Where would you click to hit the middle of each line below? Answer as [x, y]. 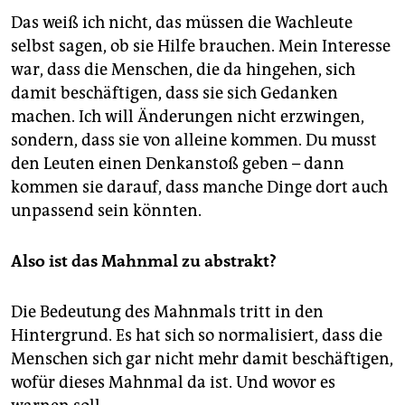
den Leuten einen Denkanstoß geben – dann [178, 164]
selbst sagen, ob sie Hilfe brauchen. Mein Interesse [201, 47]
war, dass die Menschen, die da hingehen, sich [183, 70]
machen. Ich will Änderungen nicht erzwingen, [188, 117]
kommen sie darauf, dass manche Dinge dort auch [199, 188]
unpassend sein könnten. [106, 211]
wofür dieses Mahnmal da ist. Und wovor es [173, 383]
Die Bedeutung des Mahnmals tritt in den [167, 312]
